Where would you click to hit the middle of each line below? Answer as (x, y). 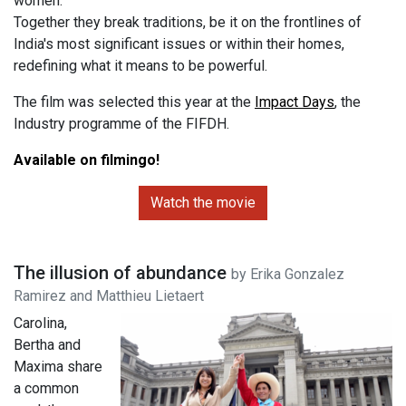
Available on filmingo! (87, 159)
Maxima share (58, 366)
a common (46, 388)
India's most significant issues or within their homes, (179, 43)
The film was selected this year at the (134, 101)
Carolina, (40, 323)
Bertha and (47, 344)
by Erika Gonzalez (288, 274)
